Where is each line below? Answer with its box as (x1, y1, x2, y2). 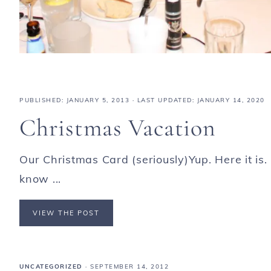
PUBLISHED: (19, 96, 67, 104)
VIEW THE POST (33, 208, 100, 217)
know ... (19, 171, 61, 186)
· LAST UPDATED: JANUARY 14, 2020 (129, 96, 265, 104)
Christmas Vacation (19, 113, 216, 142)
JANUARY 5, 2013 (66, 96, 129, 104)
